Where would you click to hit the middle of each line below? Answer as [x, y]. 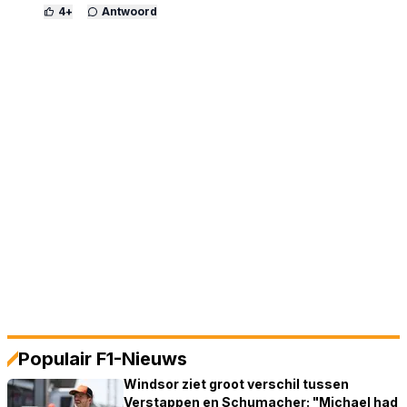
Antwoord [129, 11]
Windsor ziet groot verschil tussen [236, 383]
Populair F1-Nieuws [103, 358]
